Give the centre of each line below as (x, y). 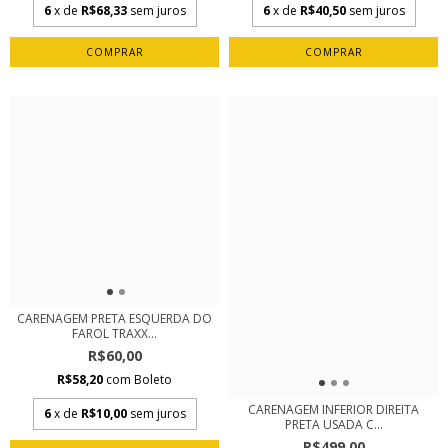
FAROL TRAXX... (114, 333)
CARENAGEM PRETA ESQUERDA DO (114, 318)
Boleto (153, 379)
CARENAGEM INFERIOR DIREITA (333, 409)
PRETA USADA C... (333, 424)
